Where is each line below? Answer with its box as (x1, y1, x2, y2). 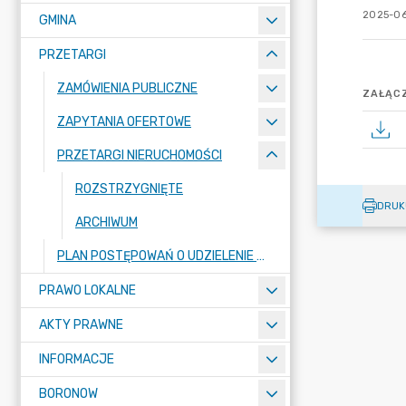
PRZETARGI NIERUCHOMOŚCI (57, 148, 222, 163)
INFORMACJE (39, 352, 114, 367)
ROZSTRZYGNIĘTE (75, 181, 183, 197)
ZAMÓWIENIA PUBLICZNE (57, 81, 198, 96)
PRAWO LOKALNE (39, 283, 136, 298)
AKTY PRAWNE (39, 317, 123, 333)
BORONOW (39, 386, 98, 401)
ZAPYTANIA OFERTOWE (57, 114, 191, 130)
